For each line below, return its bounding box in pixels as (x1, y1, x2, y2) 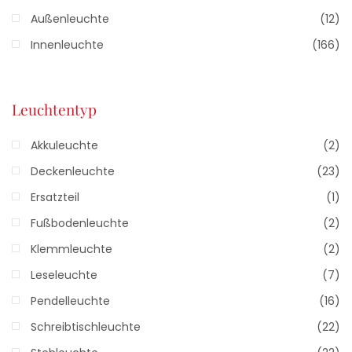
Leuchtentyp (12, 99, 97, 119)
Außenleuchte (31, 11, 109, 27)
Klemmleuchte (31, 241, 112, 257)
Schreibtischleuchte (31, 319, 141, 335)
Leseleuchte (31, 267, 97, 283)
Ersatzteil (31, 189, 79, 205)
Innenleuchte (31, 37, 104, 53)
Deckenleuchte (31, 163, 115, 179)
